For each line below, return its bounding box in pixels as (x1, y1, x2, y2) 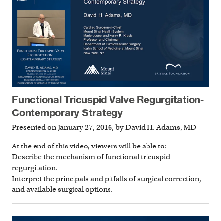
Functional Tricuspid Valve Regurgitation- (12, 93, 204, 106)
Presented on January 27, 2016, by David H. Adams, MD (12, 122, 196, 132)
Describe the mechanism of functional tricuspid (12, 152, 170, 162)
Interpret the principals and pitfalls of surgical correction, (12, 174, 201, 184)
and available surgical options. (12, 185, 113, 194)
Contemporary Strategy (12, 107, 123, 119)
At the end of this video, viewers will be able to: (12, 142, 167, 151)
